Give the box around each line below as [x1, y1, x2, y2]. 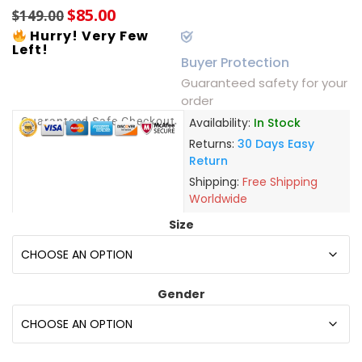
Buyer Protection [181, 53, 289, 73]
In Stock [253, 115, 301, 132]
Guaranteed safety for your [181, 74, 347, 92]
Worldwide [188, 191, 247, 208]
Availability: [188, 115, 254, 132]
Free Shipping [242, 174, 318, 191]
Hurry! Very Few [27, 27, 149, 46]
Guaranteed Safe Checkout [20, 115, 175, 128]
